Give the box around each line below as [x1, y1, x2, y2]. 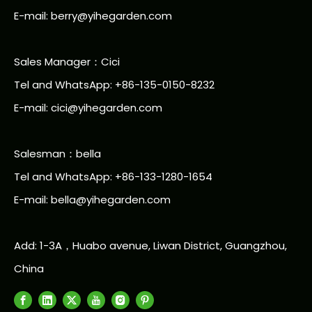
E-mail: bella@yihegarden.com [14, 192, 171, 207]
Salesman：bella [14, 146, 101, 161]
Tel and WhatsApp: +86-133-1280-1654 [14, 169, 212, 184]
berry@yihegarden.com [51, 8, 172, 23]
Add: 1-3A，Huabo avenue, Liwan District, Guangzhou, [14, 237, 287, 253]
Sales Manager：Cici [14, 54, 120, 69]
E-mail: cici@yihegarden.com [14, 100, 162, 115]
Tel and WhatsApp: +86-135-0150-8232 [14, 77, 214, 92]
